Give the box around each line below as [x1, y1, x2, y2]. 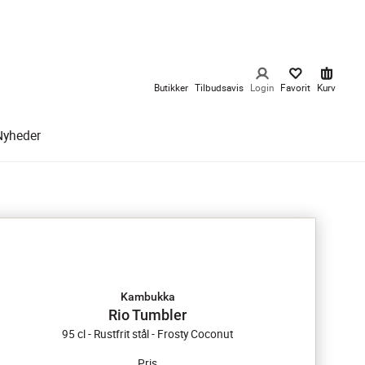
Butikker [154, 81, 188, 94]
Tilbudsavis [195, 81, 244, 94]
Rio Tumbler [108, 306, 187, 323]
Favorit [280, 81, 310, 94]
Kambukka [120, 290, 175, 303]
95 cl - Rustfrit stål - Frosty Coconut [62, 327, 233, 341]
